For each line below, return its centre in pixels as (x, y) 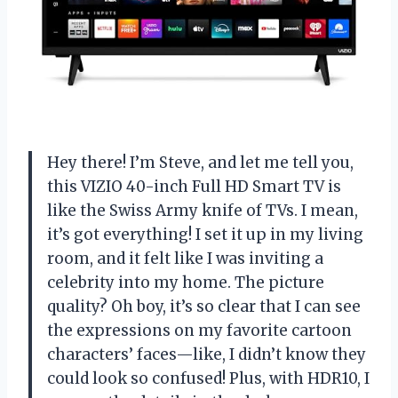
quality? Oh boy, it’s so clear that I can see (204, 306)
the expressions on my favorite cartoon (199, 330)
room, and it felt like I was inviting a (185, 258)
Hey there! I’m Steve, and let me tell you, (200, 162)
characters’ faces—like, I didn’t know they (207, 354)
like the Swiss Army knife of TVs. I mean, (203, 210)
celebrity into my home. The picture (186, 282)
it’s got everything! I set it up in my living (205, 234)
